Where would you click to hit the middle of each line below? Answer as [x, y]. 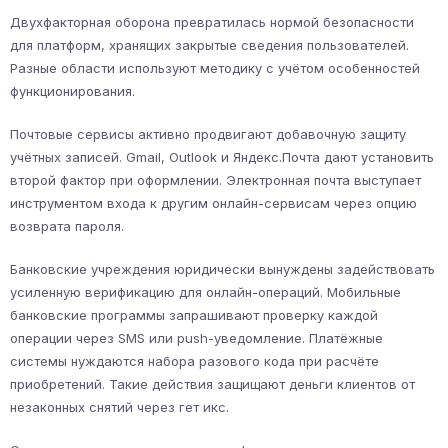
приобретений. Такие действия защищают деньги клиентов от [212, 384]
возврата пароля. [67, 226]
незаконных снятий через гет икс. [119, 407]
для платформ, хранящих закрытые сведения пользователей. [209, 45]
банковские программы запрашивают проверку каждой [194, 315]
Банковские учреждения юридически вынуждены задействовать [222, 269]
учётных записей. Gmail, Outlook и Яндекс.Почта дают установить [222, 157]
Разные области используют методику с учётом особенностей [215, 68]
